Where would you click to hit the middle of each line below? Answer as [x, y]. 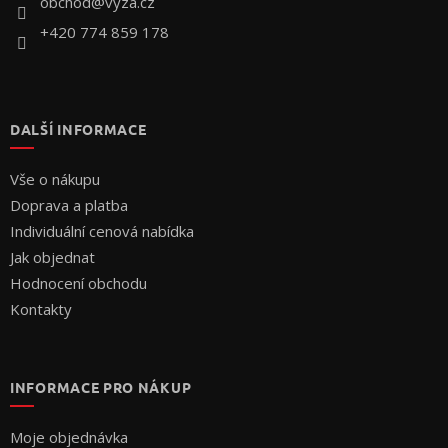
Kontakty [41, 309]
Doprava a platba [69, 205]
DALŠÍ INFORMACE [78, 129]
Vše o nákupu [55, 179]
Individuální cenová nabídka [102, 231]
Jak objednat [52, 257]
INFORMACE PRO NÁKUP [101, 387]
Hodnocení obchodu [78, 283]
